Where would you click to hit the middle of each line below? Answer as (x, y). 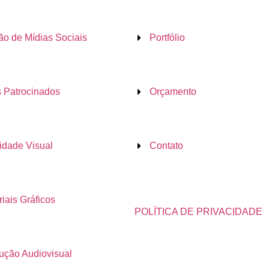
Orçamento (173, 91)
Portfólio (167, 37)
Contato (166, 145)
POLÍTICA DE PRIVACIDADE (198, 211)
